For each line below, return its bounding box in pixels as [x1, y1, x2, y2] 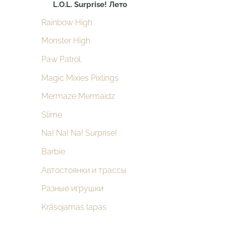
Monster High [41, 36, 90, 46]
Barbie [41, 147, 65, 157]
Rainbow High [41, 17, 92, 27]
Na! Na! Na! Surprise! [41, 128, 117, 138]
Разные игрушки [41, 184, 103, 194]
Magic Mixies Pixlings [41, 73, 119, 83]
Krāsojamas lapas [41, 202, 106, 212]
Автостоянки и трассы [41, 165, 127, 175]
